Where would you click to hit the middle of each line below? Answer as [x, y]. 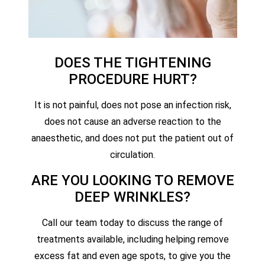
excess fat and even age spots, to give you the [132, 256]
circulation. [132, 155]
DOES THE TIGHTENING [132, 63]
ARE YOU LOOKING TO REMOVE [132, 180]
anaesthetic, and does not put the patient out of [132, 138]
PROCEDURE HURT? [132, 80]
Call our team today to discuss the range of [132, 222]
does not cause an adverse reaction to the [132, 122]
